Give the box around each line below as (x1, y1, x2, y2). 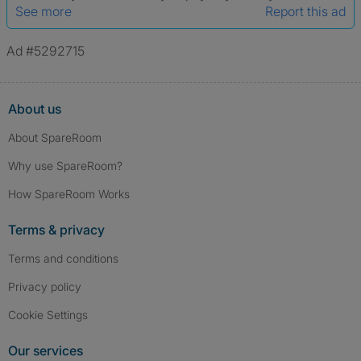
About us (8, 101, 61, 117)
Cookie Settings (16, 308, 88, 322)
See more (15, 3, 72, 19)
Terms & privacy (8, 222, 105, 238)
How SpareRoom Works (8, 187, 130, 201)
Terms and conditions (8, 251, 118, 265)
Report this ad (265, 3, 346, 19)
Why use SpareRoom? (8, 159, 122, 172)
